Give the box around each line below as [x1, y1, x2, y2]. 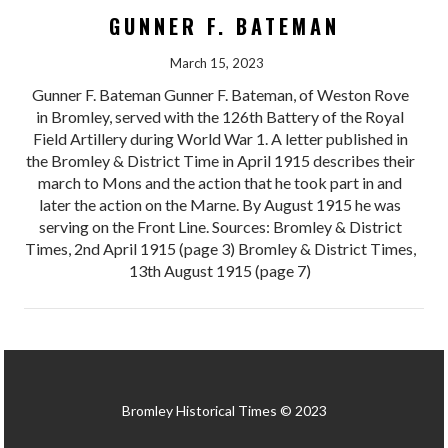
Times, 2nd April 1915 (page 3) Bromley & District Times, [24, 239, 416, 259]
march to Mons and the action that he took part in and [38, 173, 403, 193]
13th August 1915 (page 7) [129, 261, 312, 281]
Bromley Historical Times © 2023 [121, 402, 327, 420]
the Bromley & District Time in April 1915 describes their [25, 151, 415, 171]
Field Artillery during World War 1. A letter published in [32, 129, 408, 149]
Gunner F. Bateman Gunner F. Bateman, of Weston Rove [31, 85, 409, 105]
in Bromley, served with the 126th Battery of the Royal [36, 107, 405, 127]
